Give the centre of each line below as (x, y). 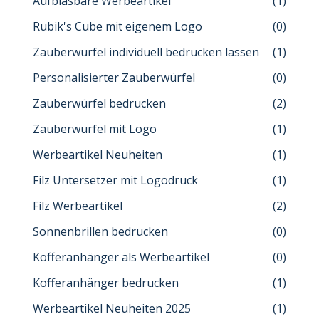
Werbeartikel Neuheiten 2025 (112, 309)
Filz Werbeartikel (78, 206)
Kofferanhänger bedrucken (106, 283)
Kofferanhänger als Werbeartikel (121, 257)
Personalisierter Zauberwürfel (114, 78)
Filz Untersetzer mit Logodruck (115, 181)
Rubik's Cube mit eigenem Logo (117, 27)
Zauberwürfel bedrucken (99, 104)
